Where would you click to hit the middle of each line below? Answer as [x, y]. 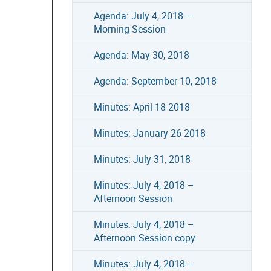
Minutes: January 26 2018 [149, 133]
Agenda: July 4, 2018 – [143, 15]
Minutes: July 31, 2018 [142, 159]
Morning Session [129, 29]
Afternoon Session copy [144, 237]
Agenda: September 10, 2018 [155, 81]
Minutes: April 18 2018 [142, 107]
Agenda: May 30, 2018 [141, 55]
